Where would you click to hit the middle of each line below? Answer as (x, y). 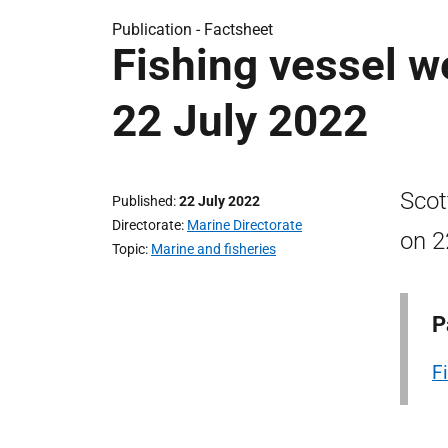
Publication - (158, 29)
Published (142, 201)
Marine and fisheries (213, 249)
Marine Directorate (244, 225)
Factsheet (238, 29)
